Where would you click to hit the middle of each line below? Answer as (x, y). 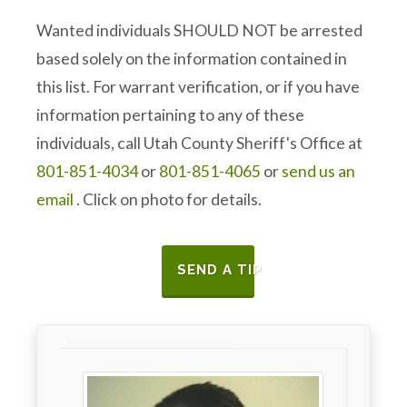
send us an (318, 171)
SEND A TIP (219, 270)
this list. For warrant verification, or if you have (198, 87)
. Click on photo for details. (168, 199)
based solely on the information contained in (192, 59)
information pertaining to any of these (170, 115)
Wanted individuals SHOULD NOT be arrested (199, 30)
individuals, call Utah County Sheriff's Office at (199, 143)
